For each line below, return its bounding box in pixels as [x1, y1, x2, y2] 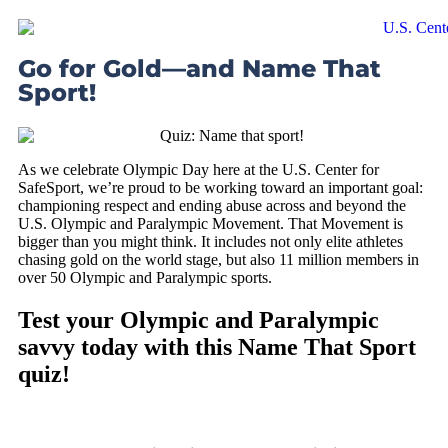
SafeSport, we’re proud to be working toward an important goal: [18, 178, 423, 196]
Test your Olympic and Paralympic [18, 306, 379, 333]
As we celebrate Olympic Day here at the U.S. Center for [18, 160, 379, 178]
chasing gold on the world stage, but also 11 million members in [18, 250, 419, 268]
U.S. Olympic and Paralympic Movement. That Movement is [18, 214, 403, 232]
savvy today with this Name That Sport [18, 333, 416, 360]
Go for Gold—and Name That [18, 54, 381, 84]
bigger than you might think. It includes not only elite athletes [18, 232, 403, 250]
